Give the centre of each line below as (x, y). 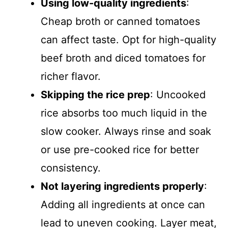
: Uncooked (178, 95)
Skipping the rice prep (95, 95)
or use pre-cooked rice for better (120, 150)
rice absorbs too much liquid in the (124, 113)
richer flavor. (71, 76)
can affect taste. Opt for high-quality (129, 40)
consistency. (71, 168)
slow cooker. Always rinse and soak (126, 131)
